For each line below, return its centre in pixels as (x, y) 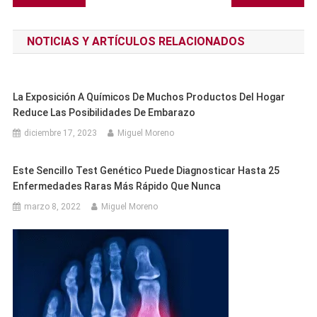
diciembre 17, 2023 (61, 133)
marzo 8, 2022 (53, 207)
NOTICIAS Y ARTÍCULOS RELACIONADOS (136, 41)
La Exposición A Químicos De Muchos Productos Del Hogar (149, 97)
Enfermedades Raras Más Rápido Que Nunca (117, 186)
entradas (54, 52)
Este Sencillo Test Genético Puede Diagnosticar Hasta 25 (146, 171)
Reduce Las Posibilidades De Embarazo (104, 113)
